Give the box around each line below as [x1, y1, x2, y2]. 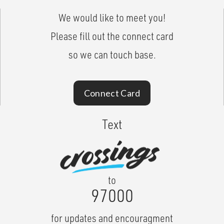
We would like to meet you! [58, 11, 165, 24]
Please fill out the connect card [50, 29, 173, 43]
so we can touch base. [68, 48, 156, 61]
